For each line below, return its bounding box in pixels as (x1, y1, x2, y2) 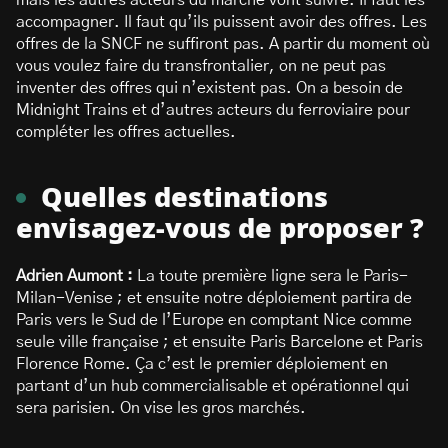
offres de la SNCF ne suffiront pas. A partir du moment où (16, 36, 430, 52)
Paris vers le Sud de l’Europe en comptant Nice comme (16, 312, 412, 328)
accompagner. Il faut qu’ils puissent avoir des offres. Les (16, 14, 427, 30)
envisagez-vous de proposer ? (16, 216, 424, 243)
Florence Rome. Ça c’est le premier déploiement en (16, 356, 388, 372)
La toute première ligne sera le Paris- (137, 268, 408, 284)
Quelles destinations (41, 185, 328, 212)
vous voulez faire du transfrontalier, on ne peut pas (16, 58, 386, 74)
